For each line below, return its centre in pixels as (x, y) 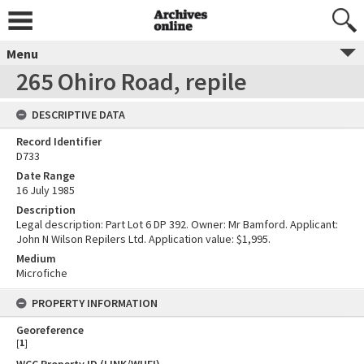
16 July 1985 (45, 190)
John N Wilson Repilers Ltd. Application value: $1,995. (143, 239)
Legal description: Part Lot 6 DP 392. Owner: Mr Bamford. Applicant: (177, 224)
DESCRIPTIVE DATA (78, 115)
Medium (36, 258)
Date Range (45, 175)
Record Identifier (59, 141)
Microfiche (42, 273)
